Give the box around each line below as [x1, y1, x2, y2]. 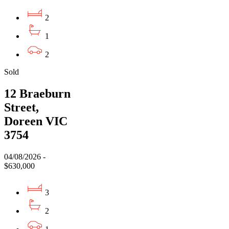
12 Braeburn [4, 87, 71, 101]
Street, [4, 101, 39, 114]
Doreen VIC [4, 114, 67, 128]
